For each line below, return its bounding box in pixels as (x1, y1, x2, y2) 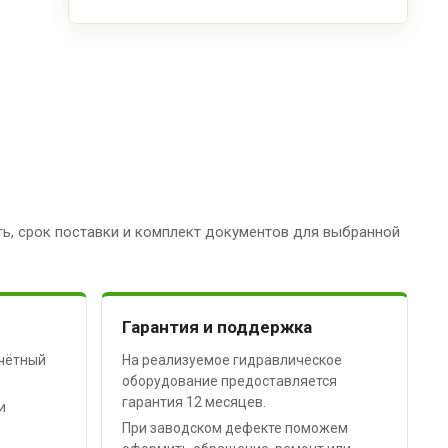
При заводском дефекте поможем (122, 419, 349, 436)
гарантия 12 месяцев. (122, 393, 267, 410)
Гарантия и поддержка (122, 316, 313, 337)
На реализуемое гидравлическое (122, 351, 343, 368)
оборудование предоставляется (122, 372, 338, 389)
